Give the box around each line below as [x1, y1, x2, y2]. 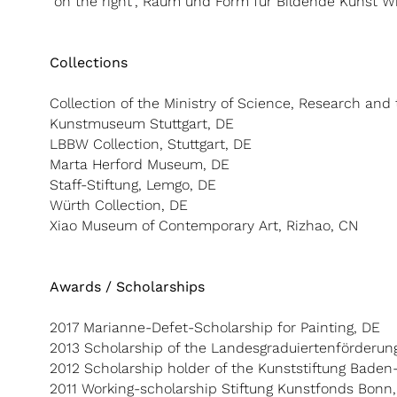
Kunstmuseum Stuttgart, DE [50, 115, 234, 132]
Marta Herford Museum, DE [50, 156, 230, 173]
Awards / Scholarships [50, 278, 205, 295]
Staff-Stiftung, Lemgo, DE [50, 176, 216, 193]
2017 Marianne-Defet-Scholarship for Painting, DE [50, 319, 380, 336]
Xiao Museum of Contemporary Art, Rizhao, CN [50, 217, 358, 234]
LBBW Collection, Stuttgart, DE [50, 136, 252, 152]
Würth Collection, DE [50, 197, 188, 214]
